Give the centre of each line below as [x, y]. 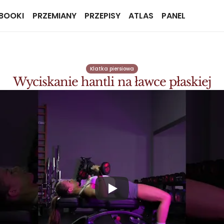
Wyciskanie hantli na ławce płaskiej [112, 82]
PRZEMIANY [54, 16]
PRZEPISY [102, 16]
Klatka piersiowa [112, 69]
